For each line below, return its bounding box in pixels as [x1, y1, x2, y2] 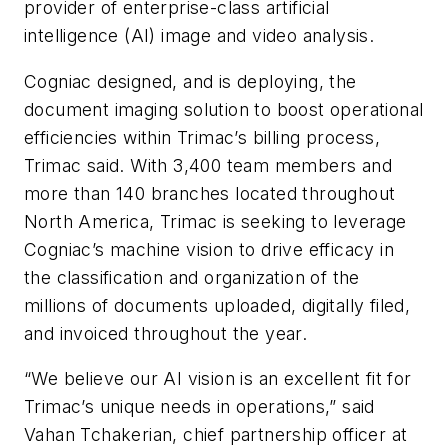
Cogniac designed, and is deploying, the [24, 70, 357, 92]
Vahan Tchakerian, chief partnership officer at [24, 424, 408, 446]
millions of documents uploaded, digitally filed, [24, 294, 411, 316]
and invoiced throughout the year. [24, 322, 308, 344]
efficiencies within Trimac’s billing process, [24, 126, 380, 148]
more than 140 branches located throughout [24, 182, 396, 204]
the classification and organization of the [24, 266, 360, 288]
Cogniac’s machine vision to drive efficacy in [24, 238, 394, 260]
